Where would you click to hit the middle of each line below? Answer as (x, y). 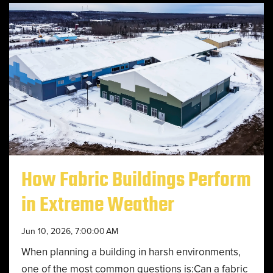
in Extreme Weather (98, 205)
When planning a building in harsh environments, (131, 252)
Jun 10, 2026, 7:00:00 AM (70, 231)
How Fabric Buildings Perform (136, 180)
